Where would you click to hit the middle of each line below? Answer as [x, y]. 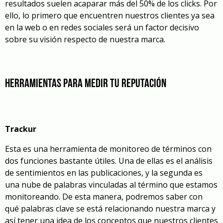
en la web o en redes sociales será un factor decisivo [102, 28]
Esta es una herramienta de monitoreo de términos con [108, 149]
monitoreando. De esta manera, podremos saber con [104, 197]
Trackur [21, 129]
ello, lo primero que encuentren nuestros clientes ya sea [110, 16]
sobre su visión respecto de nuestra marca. [85, 40]
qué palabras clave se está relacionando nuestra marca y [110, 209]
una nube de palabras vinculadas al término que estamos [111, 185]
